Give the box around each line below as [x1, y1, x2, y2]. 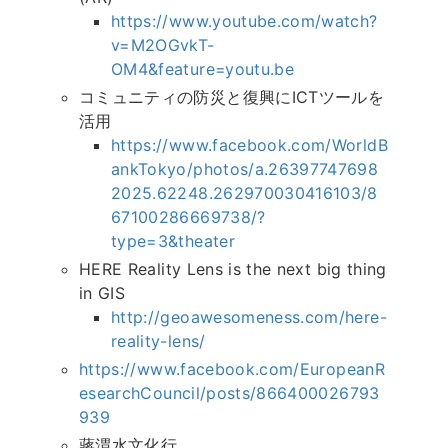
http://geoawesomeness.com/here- [111, 307, 387, 328]
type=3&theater [111, 231, 235, 252]
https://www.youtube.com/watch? [111, 11, 378, 32]
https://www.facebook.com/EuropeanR [79, 359, 385, 380]
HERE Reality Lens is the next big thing [79, 259, 387, 280]
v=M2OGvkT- [111, 35, 215, 56]
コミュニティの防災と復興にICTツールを [79, 87, 384, 108]
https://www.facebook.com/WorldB [111, 135, 388, 156]
